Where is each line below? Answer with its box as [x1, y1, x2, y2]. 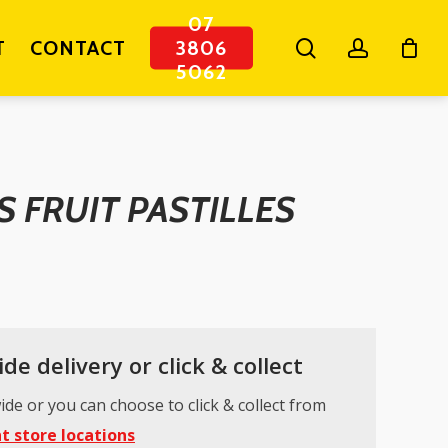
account [367, 33, 442, 61]
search [315, 33, 378, 61]
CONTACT [29, 36, 126, 60]
